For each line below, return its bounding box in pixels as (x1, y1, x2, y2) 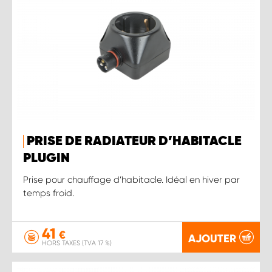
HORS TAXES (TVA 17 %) (42, 239, 112, 247)
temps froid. (23, 187, 74, 199)
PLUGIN (23, 151, 70, 165)
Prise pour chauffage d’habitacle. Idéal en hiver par (23, 174, 240, 185)
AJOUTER (188, 231, 236, 245)
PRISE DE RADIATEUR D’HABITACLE (27, 134, 242, 148)
